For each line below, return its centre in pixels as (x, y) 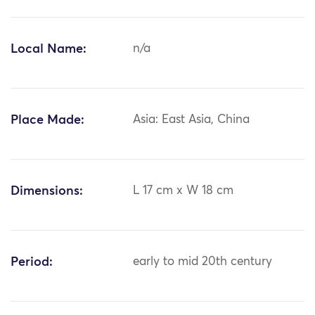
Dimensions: (47, 192)
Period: (32, 263)
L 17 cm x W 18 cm (184, 191)
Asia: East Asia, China (192, 120)
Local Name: (49, 50)
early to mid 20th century (203, 262)
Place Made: (47, 121)
